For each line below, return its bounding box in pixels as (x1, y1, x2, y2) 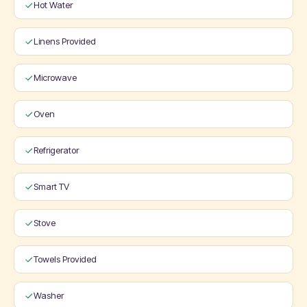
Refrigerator (34, 145, 79, 156)
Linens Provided (34, 36, 96, 47)
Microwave (34, 72, 77, 83)
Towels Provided (34, 254, 97, 265)
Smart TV (34, 181, 69, 192)
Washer (34, 290, 64, 301)
